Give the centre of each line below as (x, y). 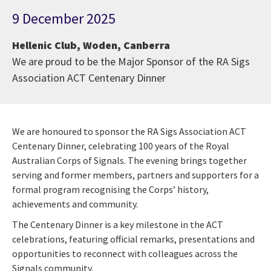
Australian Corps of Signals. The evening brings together (129, 160)
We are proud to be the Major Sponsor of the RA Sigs (131, 61)
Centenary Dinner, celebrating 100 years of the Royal (121, 145)
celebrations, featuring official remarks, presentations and (133, 239)
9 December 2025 (64, 18)
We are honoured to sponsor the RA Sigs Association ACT (129, 131)
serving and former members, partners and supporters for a (135, 175)
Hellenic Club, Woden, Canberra (91, 45)
